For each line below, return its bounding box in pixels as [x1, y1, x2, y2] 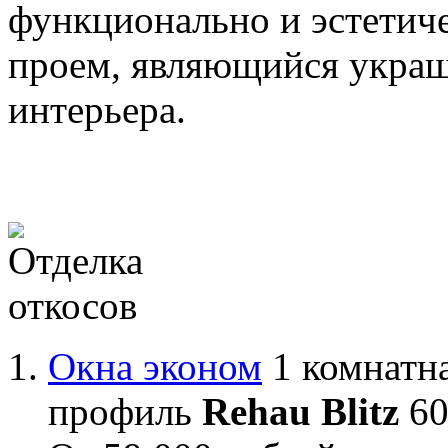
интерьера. [8, 87, 186, 131]
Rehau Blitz [202, 389, 399, 433]
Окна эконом [48, 344, 262, 388]
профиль [48, 389, 202, 433]
